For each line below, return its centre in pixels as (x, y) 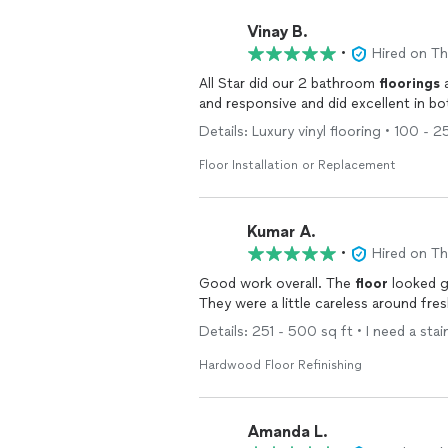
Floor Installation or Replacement (297, 165)
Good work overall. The (277, 283)
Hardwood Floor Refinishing (280, 365)
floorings (409, 83)
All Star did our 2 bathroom (289, 83)
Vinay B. (277, 31)
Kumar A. (281, 231)
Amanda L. (287, 431)
